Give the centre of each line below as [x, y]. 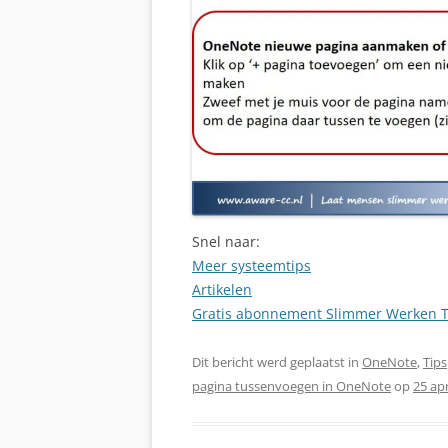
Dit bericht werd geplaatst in [277, 361]
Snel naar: [226, 241]
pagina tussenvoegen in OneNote [291, 385]
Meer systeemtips [251, 265]
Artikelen [222, 289]
